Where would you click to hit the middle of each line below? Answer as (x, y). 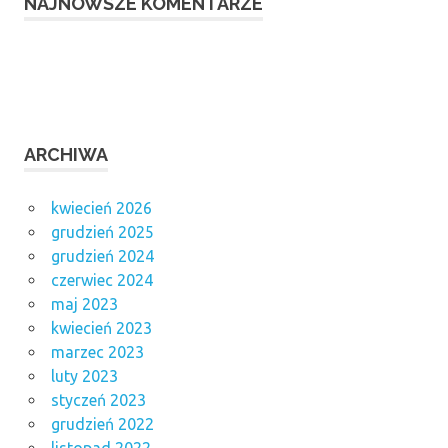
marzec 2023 (97, 352)
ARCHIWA (66, 155)
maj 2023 (84, 304)
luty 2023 (84, 376)
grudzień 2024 (102, 256)
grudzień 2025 (102, 232)
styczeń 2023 (98, 400)
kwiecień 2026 (101, 208)
